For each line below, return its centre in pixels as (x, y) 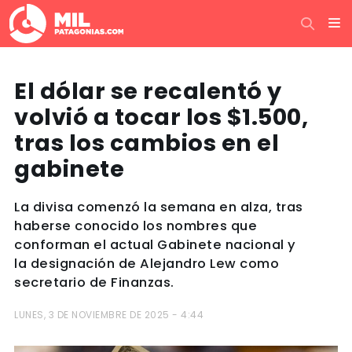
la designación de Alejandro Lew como (147, 264)
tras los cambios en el (147, 143)
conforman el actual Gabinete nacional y (155, 245)
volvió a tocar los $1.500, (161, 117)
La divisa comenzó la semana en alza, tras (159, 207)
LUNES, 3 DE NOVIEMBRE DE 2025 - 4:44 (109, 315)
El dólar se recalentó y (148, 91)
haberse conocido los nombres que (136, 226)
